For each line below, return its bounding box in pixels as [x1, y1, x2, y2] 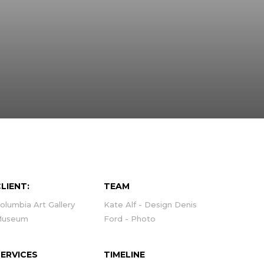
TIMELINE [104, 249, 145, 260]
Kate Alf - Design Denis [104, 200, 197, 209]
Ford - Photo [104, 214, 156, 223]
